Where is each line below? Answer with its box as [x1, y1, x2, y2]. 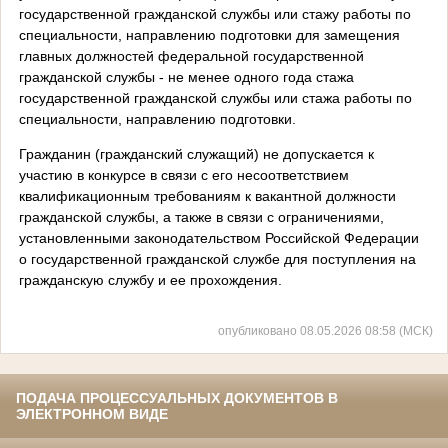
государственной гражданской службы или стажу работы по [18, 5, 411, 22]
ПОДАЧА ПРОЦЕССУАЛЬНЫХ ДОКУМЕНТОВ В [16, 390, 338, 407]
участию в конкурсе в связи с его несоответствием [18, 166, 349, 183]
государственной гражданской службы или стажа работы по [18, 89, 412, 106]
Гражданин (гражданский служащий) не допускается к [18, 145, 374, 162]
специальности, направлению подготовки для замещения [18, 26, 400, 43]
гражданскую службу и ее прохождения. [18, 271, 282, 288]
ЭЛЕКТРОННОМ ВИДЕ [16, 406, 168, 423]
